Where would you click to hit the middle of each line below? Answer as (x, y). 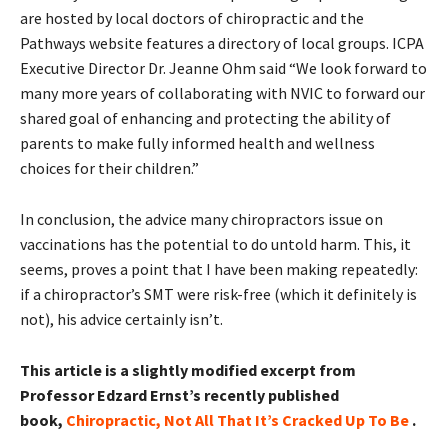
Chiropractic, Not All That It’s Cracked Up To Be (239, 419)
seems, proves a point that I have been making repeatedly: (219, 268)
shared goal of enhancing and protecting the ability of (205, 117)
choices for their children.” (109, 167)
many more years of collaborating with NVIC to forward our (222, 92)
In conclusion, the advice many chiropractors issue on (201, 218)
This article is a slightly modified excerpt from (188, 369)
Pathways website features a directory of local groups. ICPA (222, 42)
